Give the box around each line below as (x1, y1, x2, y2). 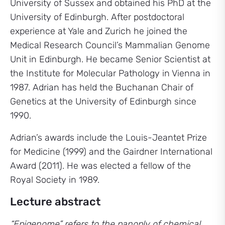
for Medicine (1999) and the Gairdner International (10, 146, 212, 157)
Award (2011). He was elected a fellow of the (10, 160, 191, 171)
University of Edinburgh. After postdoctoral (10, 12, 184, 23)
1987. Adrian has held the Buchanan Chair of (10, 82, 193, 93)
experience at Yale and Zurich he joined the (10, 26, 187, 37)
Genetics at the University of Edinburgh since (10, 96, 196, 107)
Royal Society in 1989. (10, 174, 99, 185)
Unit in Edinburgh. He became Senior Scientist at (10, 54, 210, 65)
